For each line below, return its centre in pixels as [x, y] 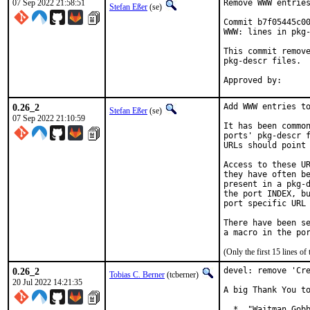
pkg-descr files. [262, 61]
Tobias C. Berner [137, 275]
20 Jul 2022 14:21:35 [47, 282]
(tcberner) [183, 275]
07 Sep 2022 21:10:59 [49, 118]
